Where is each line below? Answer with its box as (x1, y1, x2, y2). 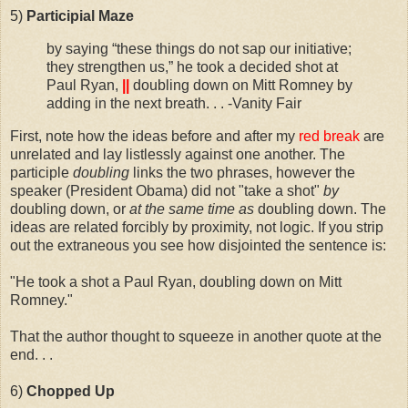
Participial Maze (26, 8, 134, 25)
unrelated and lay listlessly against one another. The (10, 146, 345, 162)
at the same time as (129, 200, 254, 217)
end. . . (10, 346, 53, 362)
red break (299, 127, 360, 144)
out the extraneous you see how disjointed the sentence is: (10, 237, 386, 253)
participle (10, 164, 73, 180)
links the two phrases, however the (129, 164, 355, 180)
